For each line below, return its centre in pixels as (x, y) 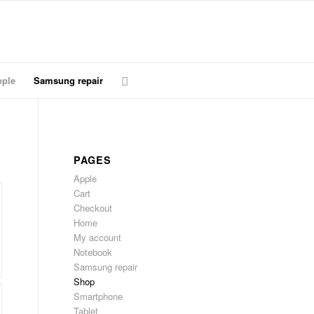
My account (98, 237)
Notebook (93, 252)
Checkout (93, 208)
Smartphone (98, 296)
